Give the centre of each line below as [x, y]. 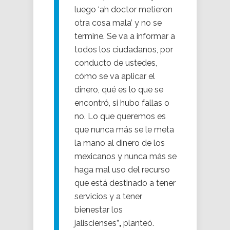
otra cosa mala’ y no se [118, 23]
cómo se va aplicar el [115, 76]
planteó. [138, 223]
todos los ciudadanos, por [124, 50]
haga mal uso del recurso [122, 170]
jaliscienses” [97, 223]
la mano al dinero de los [120, 143]
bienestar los [99, 210]
